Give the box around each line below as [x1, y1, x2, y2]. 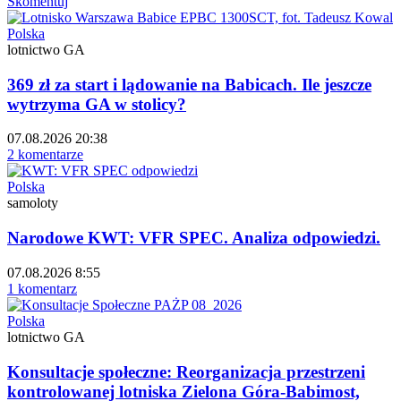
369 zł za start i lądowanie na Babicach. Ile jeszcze [7, 74, 371, 94]
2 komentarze [7, 147, 83, 163]
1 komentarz [7, 280, 77, 296]
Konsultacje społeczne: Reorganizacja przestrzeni [7, 362, 365, 381]
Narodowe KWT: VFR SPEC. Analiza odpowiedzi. [7, 228, 380, 248]
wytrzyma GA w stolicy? [7, 94, 186, 114]
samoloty [7, 195, 58, 211]
